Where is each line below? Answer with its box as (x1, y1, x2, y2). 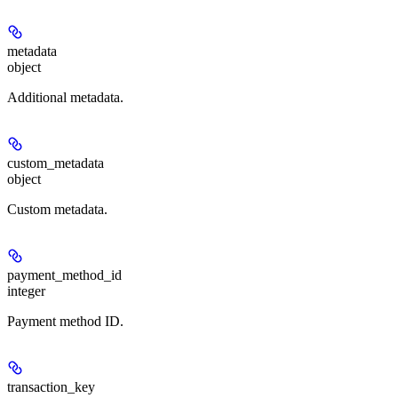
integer (7, 283, 45, 299)
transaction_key (7, 379, 95, 395)
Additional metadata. (7, 90, 123, 106)
